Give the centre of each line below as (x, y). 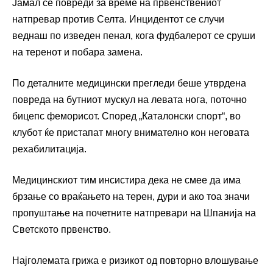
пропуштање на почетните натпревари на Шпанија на (134, 213)
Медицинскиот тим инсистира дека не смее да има (126, 180)
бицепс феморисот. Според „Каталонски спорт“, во (126, 116)
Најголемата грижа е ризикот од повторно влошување (135, 260)
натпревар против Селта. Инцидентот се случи (118, 19)
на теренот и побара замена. (77, 52)
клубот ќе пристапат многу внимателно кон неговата (131, 132)
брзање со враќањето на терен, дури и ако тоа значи (131, 196)
